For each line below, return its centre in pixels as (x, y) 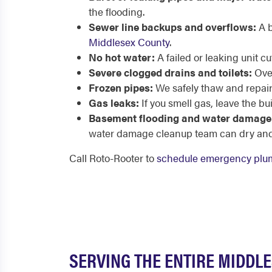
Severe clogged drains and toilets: (170, 72)
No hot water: (122, 57)
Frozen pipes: (121, 87)
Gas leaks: (114, 103)
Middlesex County (129, 42)
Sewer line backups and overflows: (172, 27)
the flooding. (117, 12)
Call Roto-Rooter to (113, 158)
